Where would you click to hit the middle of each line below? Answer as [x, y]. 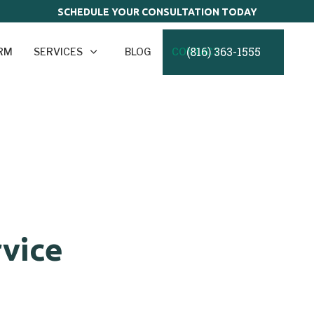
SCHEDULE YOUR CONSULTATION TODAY [157, 12]
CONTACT [196, 52]
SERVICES [59, 52]
